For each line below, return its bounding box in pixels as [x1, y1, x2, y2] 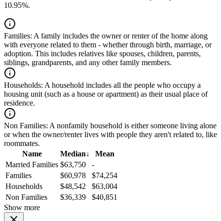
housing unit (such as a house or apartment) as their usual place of [4, 90, 208, 99]
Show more [4, 203, 40, 212]
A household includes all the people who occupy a [43, 81, 201, 90]
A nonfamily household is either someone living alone [48, 121, 217, 130]
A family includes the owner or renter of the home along [32, 32, 208, 40]
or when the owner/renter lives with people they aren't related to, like [4, 130, 217, 139]
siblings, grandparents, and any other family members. [4, 58, 172, 67]
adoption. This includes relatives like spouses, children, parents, [4, 49, 201, 58]
